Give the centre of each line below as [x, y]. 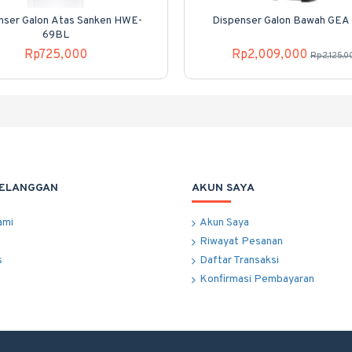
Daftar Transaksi [239, 261]
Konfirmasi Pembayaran [257, 280]
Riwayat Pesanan [241, 242]
